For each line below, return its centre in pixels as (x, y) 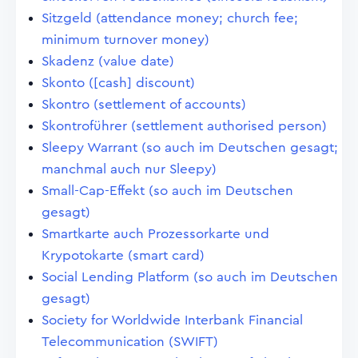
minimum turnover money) (125, 40)
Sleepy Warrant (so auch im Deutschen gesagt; (190, 147)
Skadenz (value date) (108, 61)
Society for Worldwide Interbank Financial (172, 320)
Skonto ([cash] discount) (118, 83)
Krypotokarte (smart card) (123, 255)
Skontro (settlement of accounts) (144, 104)
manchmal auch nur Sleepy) (129, 169)
